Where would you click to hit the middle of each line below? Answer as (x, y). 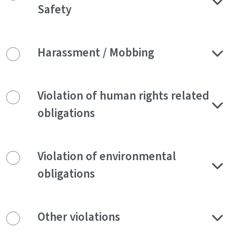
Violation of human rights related (123, 96)
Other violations (79, 217)
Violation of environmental (107, 157)
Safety (54, 10)
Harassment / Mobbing (96, 53)
